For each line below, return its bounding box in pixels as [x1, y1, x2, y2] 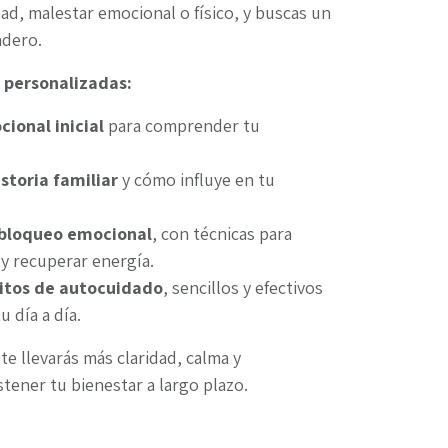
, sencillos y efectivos [163, 276, 323, 299]
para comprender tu [104, 114, 260, 137]
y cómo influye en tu [118, 168, 275, 191]
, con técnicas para [152, 222, 292, 245]
